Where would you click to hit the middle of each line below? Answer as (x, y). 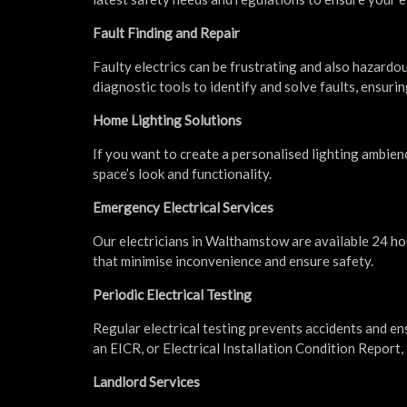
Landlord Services (146, 381)
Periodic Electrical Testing (172, 294)
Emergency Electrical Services (183, 207)
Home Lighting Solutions (167, 119)
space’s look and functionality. (182, 173)
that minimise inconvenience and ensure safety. (233, 260)
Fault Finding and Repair (166, 32)
